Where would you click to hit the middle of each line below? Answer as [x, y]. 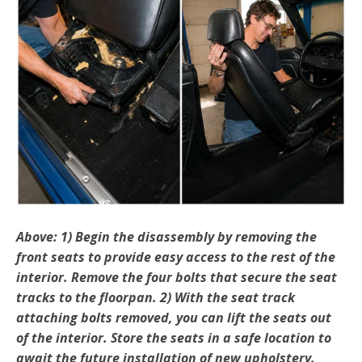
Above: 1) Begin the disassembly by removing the [166, 236]
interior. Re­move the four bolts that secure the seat [177, 277]
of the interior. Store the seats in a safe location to [174, 337]
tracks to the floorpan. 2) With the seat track [156, 297]
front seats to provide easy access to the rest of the [176, 257]
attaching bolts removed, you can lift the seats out [174, 317]
